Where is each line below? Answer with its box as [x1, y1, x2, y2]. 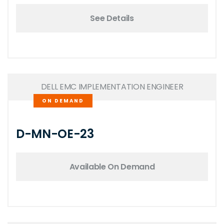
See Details [90, 12, 134, 24]
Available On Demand [69, 160, 155, 172]
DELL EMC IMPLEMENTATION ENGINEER [40, 81, 183, 92]
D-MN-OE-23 [16, 125, 94, 142]
